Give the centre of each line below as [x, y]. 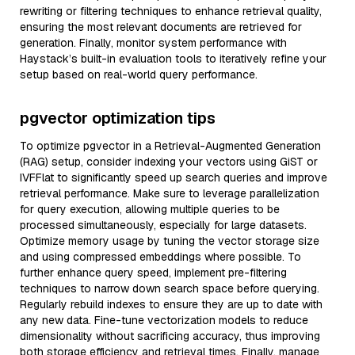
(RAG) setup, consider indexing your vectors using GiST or [169, 162]
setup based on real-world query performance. [139, 74]
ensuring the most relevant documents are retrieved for [161, 27]
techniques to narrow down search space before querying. [170, 288]
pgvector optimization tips [118, 118]
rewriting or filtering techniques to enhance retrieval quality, [171, 11]
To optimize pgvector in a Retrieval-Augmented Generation [170, 146]
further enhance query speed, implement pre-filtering [153, 273]
